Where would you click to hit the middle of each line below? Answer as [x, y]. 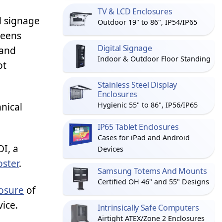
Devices [111, 149]
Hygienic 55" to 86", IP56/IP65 [148, 105]
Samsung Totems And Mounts [152, 171]
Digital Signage [125, 48]
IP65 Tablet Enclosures [138, 127]
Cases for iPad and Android [144, 138]
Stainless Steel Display [138, 85]
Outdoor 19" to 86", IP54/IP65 [147, 22]
